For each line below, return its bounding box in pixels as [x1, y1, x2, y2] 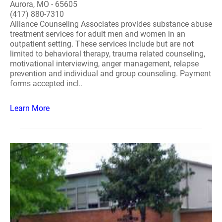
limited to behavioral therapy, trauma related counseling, [10, 49, 205, 58]
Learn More [10, 104, 50, 113]
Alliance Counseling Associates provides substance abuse [10, 19, 212, 29]
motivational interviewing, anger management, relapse [10, 59, 199, 68]
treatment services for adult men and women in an [10, 29, 185, 39]
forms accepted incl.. [10, 79, 83, 88]
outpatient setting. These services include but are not [10, 39, 194, 49]
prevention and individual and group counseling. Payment [10, 69, 211, 78]
